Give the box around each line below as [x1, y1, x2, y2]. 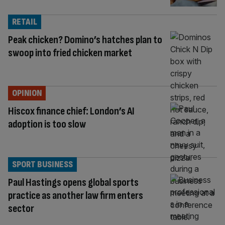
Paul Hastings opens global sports [8, 175, 139, 189]
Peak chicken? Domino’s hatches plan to [8, 33, 162, 47]
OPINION [12, 87, 42, 98]
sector [8, 201, 34, 215]
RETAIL [12, 16, 37, 27]
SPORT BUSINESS [12, 159, 73, 170]
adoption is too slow [8, 117, 86, 131]
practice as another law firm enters [8, 188, 143, 202]
